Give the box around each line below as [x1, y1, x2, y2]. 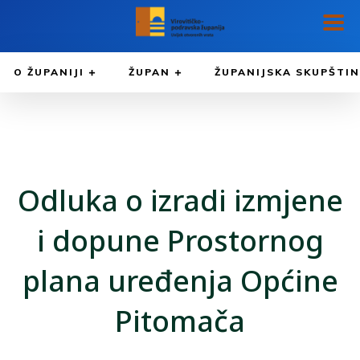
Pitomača [115, 301, 245, 341]
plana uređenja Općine [22, 261, 338, 301]
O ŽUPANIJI [14, 66, 84, 78]
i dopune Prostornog [36, 221, 324, 260]
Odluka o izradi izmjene [17, 181, 343, 220]
